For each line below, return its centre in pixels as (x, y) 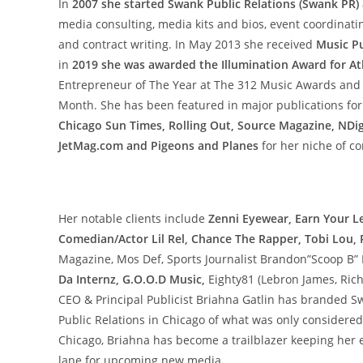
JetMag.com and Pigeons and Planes (158, 146)
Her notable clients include (133, 219)
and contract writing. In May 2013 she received (187, 45)
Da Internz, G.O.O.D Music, (132, 280)
